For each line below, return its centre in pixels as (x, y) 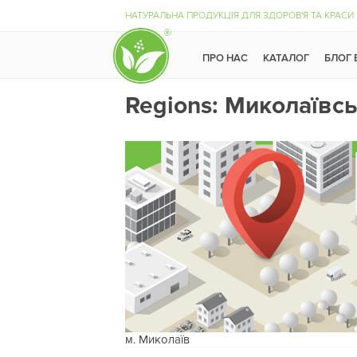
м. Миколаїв (157, 339)
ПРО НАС (225, 58)
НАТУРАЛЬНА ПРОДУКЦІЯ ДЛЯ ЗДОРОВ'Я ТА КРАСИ (239, 16)
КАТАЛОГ (286, 58)
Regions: (175, 106)
